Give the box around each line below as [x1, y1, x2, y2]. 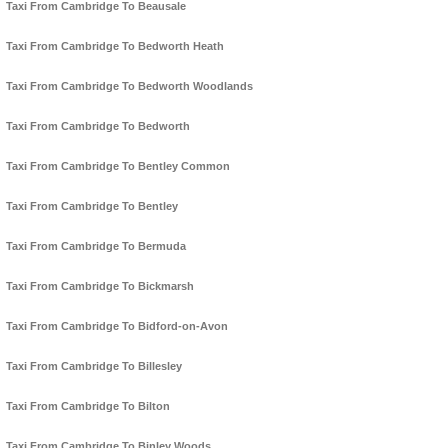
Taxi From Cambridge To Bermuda [6, 240, 186, 253]
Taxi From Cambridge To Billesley [6, 360, 182, 373]
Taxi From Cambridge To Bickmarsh [6, 280, 194, 293]
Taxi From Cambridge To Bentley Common [6, 160, 230, 173]
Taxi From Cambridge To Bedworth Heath [6, 40, 224, 53]
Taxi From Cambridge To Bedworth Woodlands [6, 80, 253, 93]
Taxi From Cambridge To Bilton [6, 400, 170, 413]
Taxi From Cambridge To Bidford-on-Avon [6, 320, 228, 333]
